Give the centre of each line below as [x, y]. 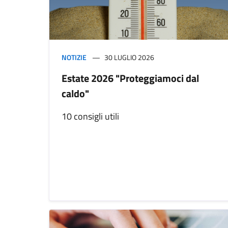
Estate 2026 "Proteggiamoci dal [130, 78]
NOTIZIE [74, 58]
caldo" [75, 94]
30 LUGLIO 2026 [129, 58]
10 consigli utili [90, 117]
